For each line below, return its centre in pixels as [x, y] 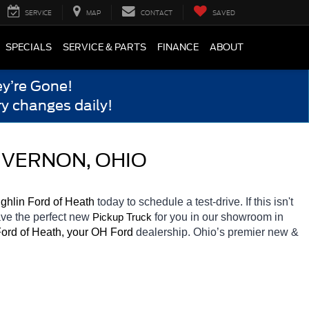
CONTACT [157, 13]
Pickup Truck [122, 217]
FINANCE [178, 48]
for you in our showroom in [219, 217]
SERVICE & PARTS [104, 48]
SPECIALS [29, 48]
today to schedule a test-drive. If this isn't [195, 201]
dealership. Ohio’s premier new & [217, 232]
